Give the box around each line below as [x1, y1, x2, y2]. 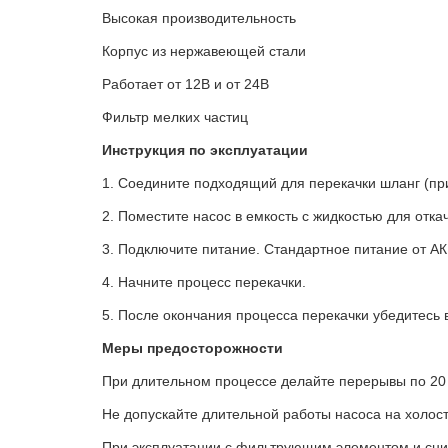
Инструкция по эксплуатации [102, 142, 308, 159]
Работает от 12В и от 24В [102, 76, 269, 93]
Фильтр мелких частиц [102, 109, 248, 126]
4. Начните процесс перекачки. [102, 274, 306, 291]
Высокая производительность [102, 10, 296, 27]
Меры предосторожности [102, 340, 283, 357]
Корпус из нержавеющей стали [102, 43, 306, 60]
